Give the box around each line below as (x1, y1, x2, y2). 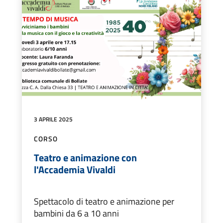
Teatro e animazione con (34, 150, 137, 166)
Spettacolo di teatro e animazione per (34, 195, 174, 209)
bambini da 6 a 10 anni (34, 207, 119, 221)
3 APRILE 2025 (34, 114, 73, 124)
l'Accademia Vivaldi (34, 162, 115, 178)
